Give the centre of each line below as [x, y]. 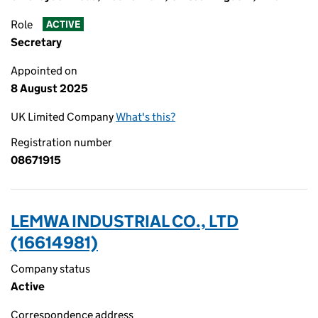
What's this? [146, 117]
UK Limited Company [63, 117]
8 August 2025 [49, 88]
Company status [50, 269]
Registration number [61, 142]
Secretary [36, 42]
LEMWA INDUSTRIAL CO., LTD [125, 221]
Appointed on [44, 71]
